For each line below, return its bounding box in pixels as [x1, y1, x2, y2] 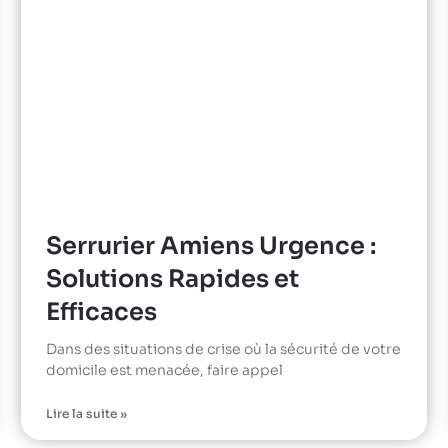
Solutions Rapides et [45, 263, 299, 294]
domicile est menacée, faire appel [45, 360, 283, 379]
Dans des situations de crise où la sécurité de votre [45, 339, 401, 358]
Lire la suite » [45, 405, 127, 421]
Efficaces [45, 296, 157, 327]
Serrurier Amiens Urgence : [45, 230, 376, 261]
